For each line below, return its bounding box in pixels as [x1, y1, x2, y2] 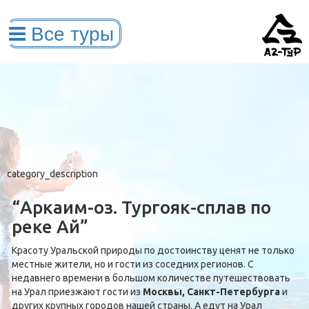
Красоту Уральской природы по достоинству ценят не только [12, 245, 297, 256]
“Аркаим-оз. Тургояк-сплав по [12, 197, 271, 217]
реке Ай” [12, 217, 88, 237]
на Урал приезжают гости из [12, 286, 143, 297]
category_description [7, 168, 98, 179]
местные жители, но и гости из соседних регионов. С [12, 259, 254, 270]
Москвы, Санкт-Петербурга [143, 286, 280, 297]
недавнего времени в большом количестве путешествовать [12, 272, 290, 283]
